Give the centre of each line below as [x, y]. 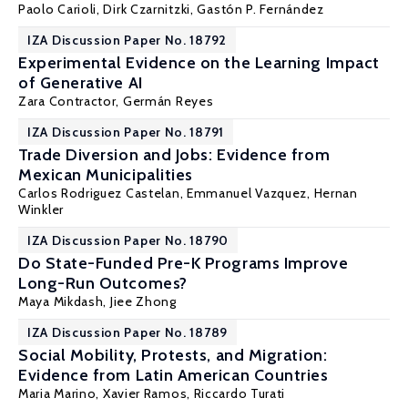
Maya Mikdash [61, 301]
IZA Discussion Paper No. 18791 [126, 132]
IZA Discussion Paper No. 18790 [128, 240]
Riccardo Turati [240, 393]
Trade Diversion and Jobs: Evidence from [174, 155]
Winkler [41, 209]
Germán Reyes [168, 101]
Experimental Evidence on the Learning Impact [199, 63]
